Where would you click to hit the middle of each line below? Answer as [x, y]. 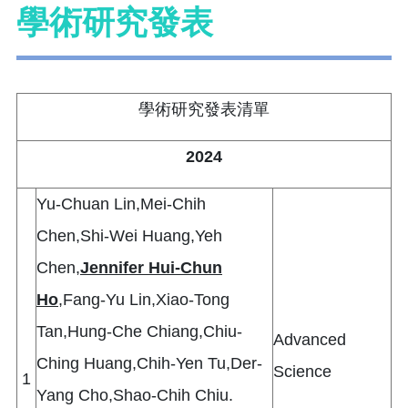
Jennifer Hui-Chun [151, 268]
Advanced [310, 340]
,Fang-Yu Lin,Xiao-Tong [144, 300]
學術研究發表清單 [204, 110]
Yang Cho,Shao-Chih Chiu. [135, 396]
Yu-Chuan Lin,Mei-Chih [121, 204]
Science [302, 372]
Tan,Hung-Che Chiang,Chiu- [139, 332]
